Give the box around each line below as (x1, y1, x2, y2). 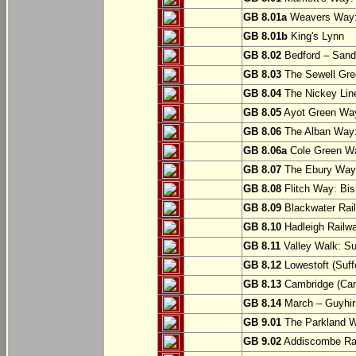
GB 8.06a (243, 145, 287, 157)
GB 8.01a (243, 11, 287, 24)
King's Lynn (288, 30, 344, 43)
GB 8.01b (243, 30, 288, 43)
